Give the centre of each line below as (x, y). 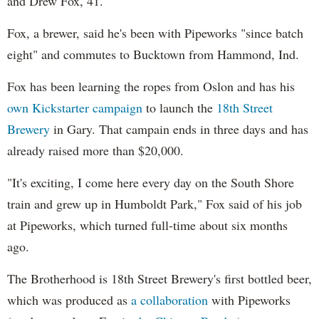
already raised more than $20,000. (95, 150)
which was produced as (69, 299)
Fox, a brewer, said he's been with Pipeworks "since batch (155, 32)
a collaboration (171, 299)
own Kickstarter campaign (75, 107)
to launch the (179, 107)
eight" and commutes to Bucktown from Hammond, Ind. (153, 54)
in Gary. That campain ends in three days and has (179, 129)
